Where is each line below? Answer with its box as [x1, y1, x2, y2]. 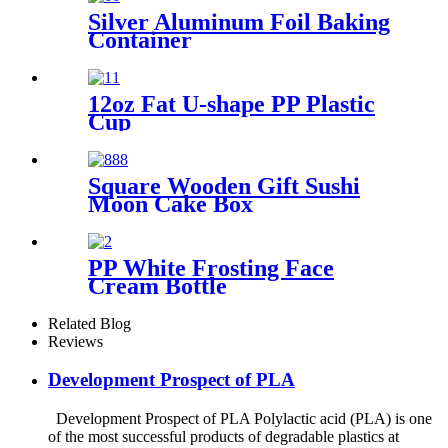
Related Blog [48, 314, 131, 332]
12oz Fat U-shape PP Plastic [88, 90, 375, 117]
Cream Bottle [88, 272, 227, 299]
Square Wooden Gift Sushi [88, 172, 360, 199]
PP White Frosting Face [88, 254, 334, 281]
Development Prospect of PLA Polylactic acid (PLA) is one [48, 410, 432, 428]
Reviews [48, 332, 103, 350]
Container [88, 27, 192, 53]
